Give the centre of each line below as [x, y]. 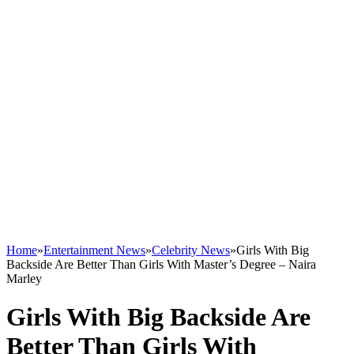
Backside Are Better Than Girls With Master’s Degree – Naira [161, 264]
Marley [24, 279]
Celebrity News [191, 250]
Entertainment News [94, 250]
